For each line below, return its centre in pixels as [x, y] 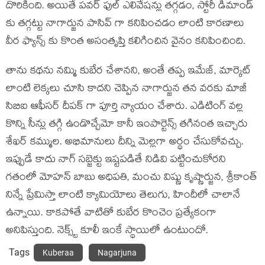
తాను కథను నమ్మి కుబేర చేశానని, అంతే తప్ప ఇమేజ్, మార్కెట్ [128, 72]
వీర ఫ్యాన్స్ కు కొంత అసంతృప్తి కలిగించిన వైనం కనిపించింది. [126, 42]
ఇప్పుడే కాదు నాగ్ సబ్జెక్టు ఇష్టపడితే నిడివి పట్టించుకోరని [116, 161]
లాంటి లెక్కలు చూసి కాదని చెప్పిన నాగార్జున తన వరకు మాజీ [126, 90]
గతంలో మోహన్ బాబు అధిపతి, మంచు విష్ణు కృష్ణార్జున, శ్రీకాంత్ [132, 178]
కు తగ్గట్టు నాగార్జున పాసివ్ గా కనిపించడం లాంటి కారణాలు [125, 25]
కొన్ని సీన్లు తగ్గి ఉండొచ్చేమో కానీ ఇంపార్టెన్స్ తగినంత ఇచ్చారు [127, 125]
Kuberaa [58, 253]
